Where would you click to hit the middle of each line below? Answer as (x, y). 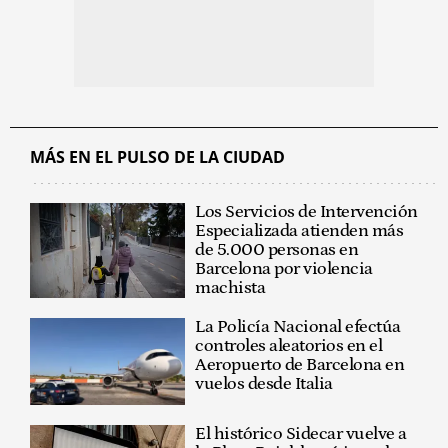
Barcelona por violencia (284, 268)
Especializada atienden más (299, 230)
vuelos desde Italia (264, 383)
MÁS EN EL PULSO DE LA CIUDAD (157, 156)
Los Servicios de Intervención (306, 211)
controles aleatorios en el (289, 345)
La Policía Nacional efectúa (298, 326)
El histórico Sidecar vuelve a (301, 433)
